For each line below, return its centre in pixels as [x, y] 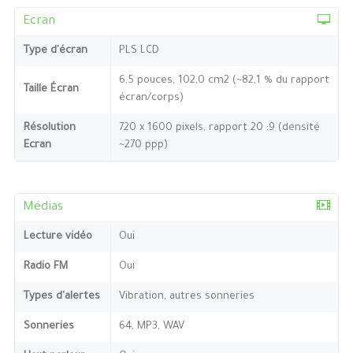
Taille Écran [51, 89]
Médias [43, 207]
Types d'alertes [61, 296]
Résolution [49, 128]
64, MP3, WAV [151, 326]
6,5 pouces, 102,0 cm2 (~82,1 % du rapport [224, 80]
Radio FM [45, 266]
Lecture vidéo [58, 236]
